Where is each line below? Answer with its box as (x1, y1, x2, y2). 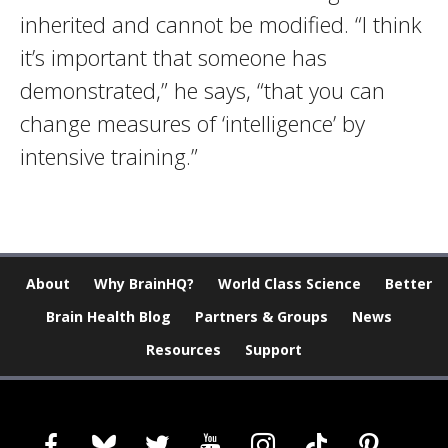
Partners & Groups (195, 307, 328, 326)
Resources (146, 340, 221, 359)
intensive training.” (20, 141, 198, 171)
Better (385, 274, 432, 293)
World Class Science (218, 274, 361, 293)
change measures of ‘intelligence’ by (20, 108, 365, 138)
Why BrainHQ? (94, 274, 194, 293)
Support (245, 340, 302, 359)
